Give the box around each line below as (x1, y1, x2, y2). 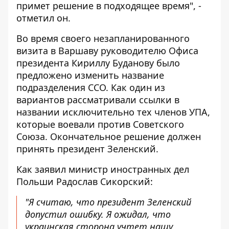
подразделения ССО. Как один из (16, 81, 165, 94)
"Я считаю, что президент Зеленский (25, 196, 191, 208)
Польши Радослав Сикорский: (16, 175, 153, 188)
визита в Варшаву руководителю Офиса (16, 44, 198, 57)
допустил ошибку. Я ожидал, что (25, 208, 171, 220)
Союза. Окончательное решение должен (16, 130, 201, 143)
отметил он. (16, 12, 71, 24)
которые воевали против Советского (16, 118, 184, 130)
